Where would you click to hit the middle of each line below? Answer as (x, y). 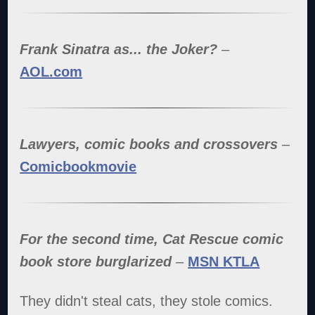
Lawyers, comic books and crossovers (151, 144)
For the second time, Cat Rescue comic (152, 239)
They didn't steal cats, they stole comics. (147, 301)
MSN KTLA (224, 261)
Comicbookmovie (78, 166)
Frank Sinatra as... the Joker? (119, 49)
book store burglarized (96, 261)
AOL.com (51, 71)
